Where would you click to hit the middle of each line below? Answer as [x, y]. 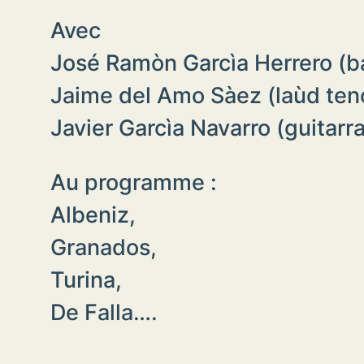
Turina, [86, 279]
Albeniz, [93, 214]
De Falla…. [104, 312]
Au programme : [133, 182]
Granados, [103, 247]
